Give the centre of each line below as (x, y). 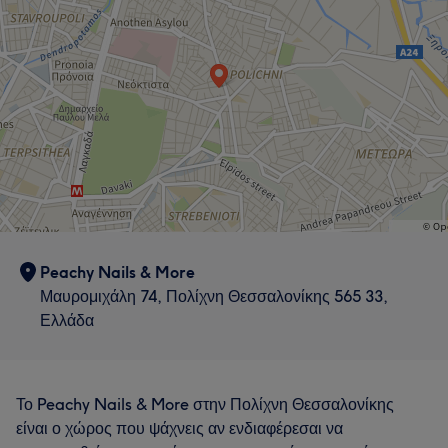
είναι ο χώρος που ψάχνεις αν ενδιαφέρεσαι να (179, 428)
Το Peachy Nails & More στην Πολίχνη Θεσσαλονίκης (205, 404)
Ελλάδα (67, 320)
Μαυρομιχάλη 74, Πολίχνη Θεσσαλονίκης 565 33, (214, 296)
